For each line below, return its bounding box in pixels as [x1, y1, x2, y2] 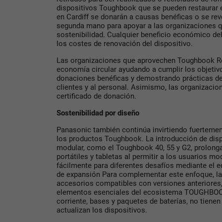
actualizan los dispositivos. [56, 206, 147, 215]
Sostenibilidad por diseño [56, 109, 139, 118]
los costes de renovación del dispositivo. [56, 39, 193, 49]
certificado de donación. [56, 92, 136, 101]
